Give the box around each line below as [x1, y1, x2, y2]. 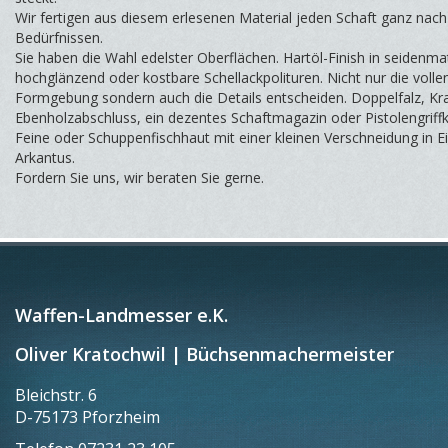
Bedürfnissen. [15, 27, 103, 47]
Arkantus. [15, 147, 75, 167]
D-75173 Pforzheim [15, 405, 160, 428]
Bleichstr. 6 [15, 383, 97, 406]
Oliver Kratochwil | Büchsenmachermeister [15, 341, 394, 366]
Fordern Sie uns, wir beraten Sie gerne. [15, 167, 264, 187]
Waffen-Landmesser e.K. [15, 302, 228, 327]
